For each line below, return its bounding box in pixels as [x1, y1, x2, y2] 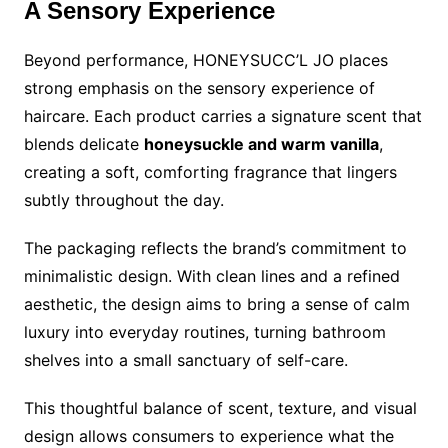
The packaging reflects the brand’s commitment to [23, 238, 407, 259]
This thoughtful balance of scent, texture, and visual [23, 398, 417, 419]
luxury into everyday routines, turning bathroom [23, 322, 386, 343]
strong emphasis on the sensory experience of [23, 78, 375, 99]
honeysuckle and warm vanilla [143, 134, 379, 155]
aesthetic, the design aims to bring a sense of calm [23, 294, 410, 315]
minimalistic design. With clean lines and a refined [23, 266, 400, 287]
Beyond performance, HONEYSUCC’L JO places [23, 50, 388, 71]
